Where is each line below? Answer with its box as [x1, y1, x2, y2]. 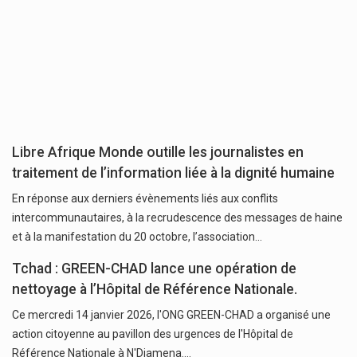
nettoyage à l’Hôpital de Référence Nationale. [12, 281, 297, 298]
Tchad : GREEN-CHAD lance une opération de [12, 261, 296, 277]
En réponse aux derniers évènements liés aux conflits [12, 192, 278, 206]
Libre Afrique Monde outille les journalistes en [12, 144, 304, 161]
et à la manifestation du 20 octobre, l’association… [12, 230, 262, 244]
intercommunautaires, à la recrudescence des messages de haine [12, 211, 343, 225]
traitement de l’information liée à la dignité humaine [12, 165, 335, 182]
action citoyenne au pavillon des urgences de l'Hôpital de [12, 328, 293, 341]
